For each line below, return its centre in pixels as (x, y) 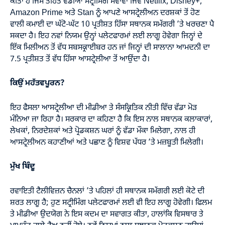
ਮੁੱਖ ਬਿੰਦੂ (23, 167)
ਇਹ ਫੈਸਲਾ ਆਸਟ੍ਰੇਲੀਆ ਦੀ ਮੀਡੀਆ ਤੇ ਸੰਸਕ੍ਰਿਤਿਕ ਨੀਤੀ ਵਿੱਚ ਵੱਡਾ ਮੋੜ (103, 108)
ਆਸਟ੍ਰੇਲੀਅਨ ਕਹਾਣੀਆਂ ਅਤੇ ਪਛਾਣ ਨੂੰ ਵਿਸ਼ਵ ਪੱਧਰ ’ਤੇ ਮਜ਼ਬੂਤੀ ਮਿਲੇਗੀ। (107, 142)
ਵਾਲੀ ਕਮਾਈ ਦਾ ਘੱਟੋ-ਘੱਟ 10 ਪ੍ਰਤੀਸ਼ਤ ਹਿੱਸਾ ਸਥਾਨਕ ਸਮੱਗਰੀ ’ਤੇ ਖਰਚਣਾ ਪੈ (112, 24)
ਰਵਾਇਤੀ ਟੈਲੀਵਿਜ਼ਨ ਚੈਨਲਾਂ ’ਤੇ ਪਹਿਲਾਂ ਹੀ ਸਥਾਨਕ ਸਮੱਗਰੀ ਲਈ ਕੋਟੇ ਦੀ (107, 191)
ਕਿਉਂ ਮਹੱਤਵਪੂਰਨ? (37, 83)
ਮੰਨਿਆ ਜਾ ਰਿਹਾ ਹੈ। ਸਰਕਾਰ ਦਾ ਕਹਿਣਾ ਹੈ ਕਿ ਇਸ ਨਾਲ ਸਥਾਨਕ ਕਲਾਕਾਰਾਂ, (111, 119)
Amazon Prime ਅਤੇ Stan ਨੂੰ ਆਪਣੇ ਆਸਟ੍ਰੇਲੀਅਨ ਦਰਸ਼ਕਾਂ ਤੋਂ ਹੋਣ (105, 13)
